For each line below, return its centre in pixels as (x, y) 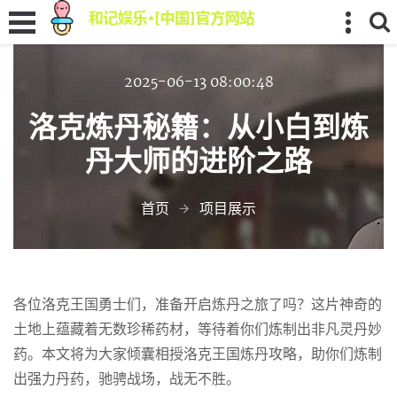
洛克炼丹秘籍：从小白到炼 (198, 127)
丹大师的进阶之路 (198, 161)
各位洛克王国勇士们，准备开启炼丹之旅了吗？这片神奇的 (198, 305)
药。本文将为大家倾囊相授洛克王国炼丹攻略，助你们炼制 (198, 355)
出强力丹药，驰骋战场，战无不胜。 (127, 380)
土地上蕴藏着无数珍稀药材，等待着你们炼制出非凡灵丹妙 (198, 330)
